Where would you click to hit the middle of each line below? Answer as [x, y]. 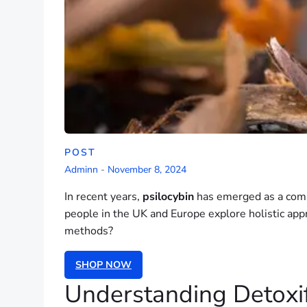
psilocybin [168, 197]
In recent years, [103, 197]
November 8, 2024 [147, 170]
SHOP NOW [103, 265]
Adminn [81, 170]
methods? [89, 231]
